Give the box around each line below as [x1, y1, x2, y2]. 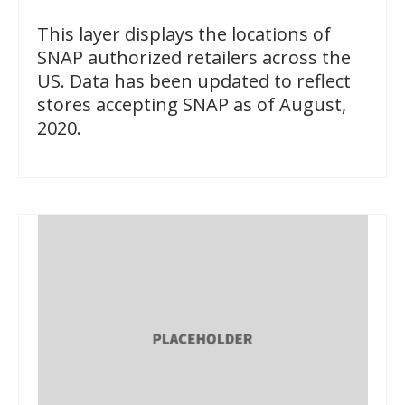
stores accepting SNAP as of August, [37, 92, 346, 118]
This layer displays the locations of [37, 22, 331, 47]
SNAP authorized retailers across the [37, 45, 351, 71]
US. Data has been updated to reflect [37, 69, 351, 94]
